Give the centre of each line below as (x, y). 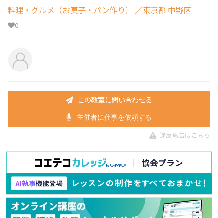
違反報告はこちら (185, 135)
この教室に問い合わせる (115, 99)
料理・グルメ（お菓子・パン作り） (70, 10)
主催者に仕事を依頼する (114, 118)
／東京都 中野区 (162, 10)
